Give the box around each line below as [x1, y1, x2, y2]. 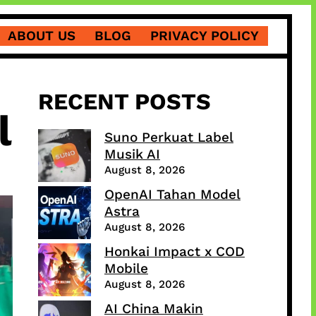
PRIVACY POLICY [150, 28, 259, 44]
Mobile [104, 260, 148, 277]
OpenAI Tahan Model [104, 186, 241, 203]
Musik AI [104, 146, 160, 163]
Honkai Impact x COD [104, 243, 245, 260]
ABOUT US [8, 28, 76, 44]
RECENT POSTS [37, 88, 211, 116]
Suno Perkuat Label [104, 129, 233, 146]
